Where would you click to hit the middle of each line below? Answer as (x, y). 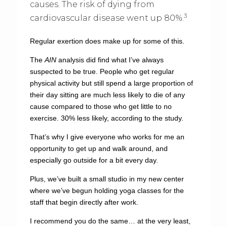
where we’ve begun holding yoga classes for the (107, 191)
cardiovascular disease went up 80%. (107, 18)
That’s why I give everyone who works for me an (107, 137)
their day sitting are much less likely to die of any (107, 95)
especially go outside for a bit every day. (94, 160)
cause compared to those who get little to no (101, 106)
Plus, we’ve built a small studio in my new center (107, 179)
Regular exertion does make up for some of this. (107, 41)
